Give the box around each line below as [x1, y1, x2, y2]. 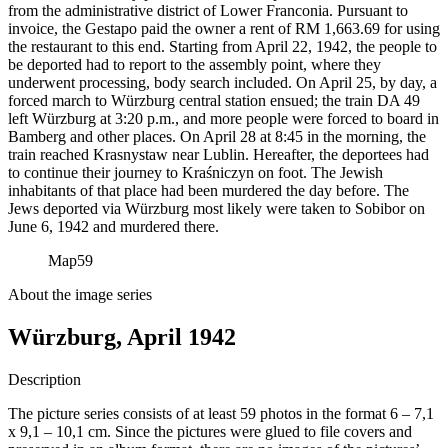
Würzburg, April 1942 [8, 323, 236, 350]
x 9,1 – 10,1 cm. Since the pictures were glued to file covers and [8, 422, 412, 440]
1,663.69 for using [320, 19, 440, 37]
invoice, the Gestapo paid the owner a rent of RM [8, 19, 320, 37]
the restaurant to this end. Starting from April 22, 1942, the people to [8, 37, 437, 55]
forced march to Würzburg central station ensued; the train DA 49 [8, 91, 420, 109]
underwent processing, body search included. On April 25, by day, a [8, 73, 437, 91]
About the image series [8, 285, 152, 303]
